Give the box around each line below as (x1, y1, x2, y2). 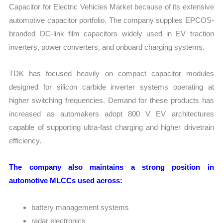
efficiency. (9, 136, 42, 145)
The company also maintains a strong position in (9, 163, 214, 172)
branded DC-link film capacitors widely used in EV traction (9, 29, 214, 38)
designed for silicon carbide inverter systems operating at (9, 83, 214, 92)
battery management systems (31, 203, 129, 212)
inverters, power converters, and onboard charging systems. (9, 42, 205, 51)
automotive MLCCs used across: (9, 176, 123, 185)
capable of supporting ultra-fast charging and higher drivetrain (9, 123, 214, 132)
